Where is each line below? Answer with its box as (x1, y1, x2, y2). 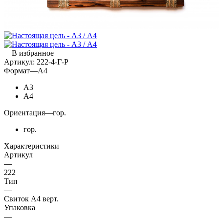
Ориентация (4, 108, 45, 117)
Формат (4, 66, 30, 75)
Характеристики (4, 141, 59, 150)
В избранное (12, 48, 54, 57)
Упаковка (4, 203, 35, 212)
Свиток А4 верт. (4, 194, 59, 203)
